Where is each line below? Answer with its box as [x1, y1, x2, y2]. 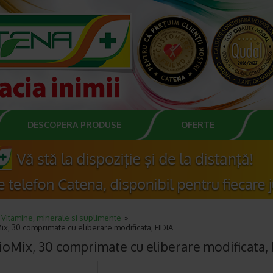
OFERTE [181, 119, 214, 130]
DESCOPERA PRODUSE [27, 119, 121, 130]
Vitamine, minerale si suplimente [1, 213, 121, 222]
